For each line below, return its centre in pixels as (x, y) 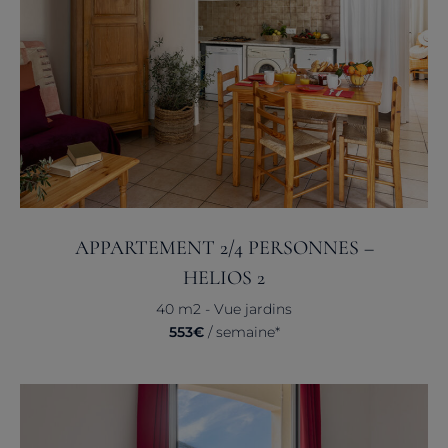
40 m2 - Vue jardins (224, 308)
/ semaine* (241, 331)
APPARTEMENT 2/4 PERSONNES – (224, 247)
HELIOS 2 (224, 277)
